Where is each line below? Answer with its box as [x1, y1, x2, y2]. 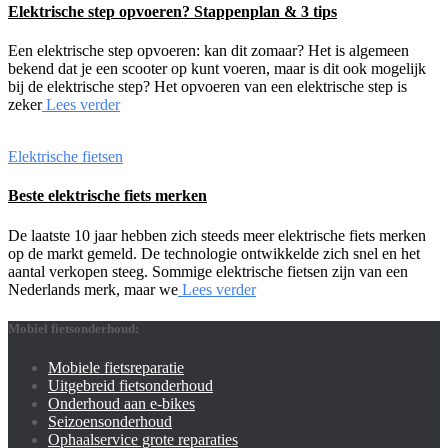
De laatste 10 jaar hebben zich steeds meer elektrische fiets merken [8, 226, 426, 244]
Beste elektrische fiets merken [8, 187, 207, 205]
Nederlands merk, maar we [8, 280, 178, 298]
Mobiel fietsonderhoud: [8, 320, 139, 336]
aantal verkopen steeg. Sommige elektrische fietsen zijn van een [8, 262, 408, 280]
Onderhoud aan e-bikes [48, 394, 195, 412]
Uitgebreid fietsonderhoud [48, 376, 213, 394]
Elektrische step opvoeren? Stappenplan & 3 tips [8, 2, 337, 20]
